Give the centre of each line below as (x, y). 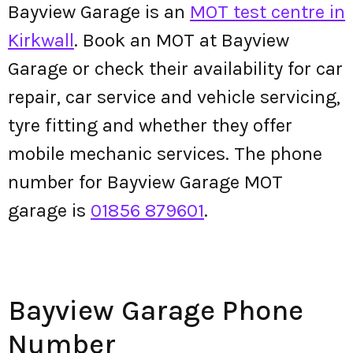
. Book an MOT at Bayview (182, 40)
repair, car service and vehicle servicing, (174, 97)
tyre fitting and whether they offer (150, 125)
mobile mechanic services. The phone (165, 154)
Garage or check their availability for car (175, 69)
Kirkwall (41, 40)
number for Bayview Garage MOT (145, 182)
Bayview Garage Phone (156, 310)
